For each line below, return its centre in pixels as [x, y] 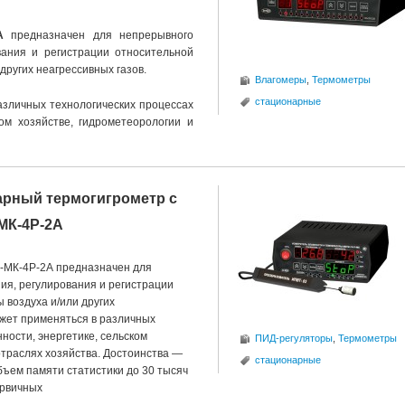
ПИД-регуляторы [294, 338]
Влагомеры [281, 80]
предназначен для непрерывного [99, 35]
